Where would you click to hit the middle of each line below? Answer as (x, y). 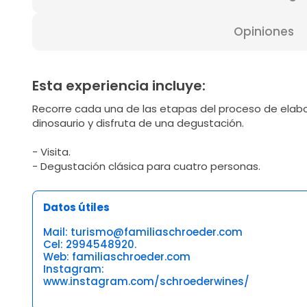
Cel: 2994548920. (90, 244)
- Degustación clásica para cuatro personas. (146, 166)
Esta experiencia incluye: (119, 86)
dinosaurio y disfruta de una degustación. (138, 123)
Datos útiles (76, 207)
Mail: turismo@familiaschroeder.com (143, 232)
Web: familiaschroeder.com (117, 257)
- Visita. (51, 152)
